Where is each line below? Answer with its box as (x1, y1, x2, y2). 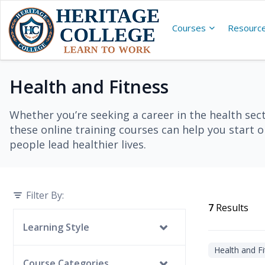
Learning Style (23, 221, 89, 234)
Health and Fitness (9, 75, 169, 99)
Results (216, 201, 248, 214)
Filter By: (26, 189, 64, 202)
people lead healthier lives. (9, 137, 146, 151)
